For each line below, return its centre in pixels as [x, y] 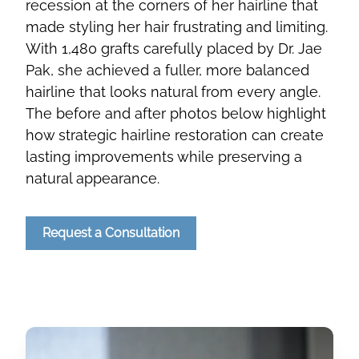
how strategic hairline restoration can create [175, 135]
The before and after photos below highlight [176, 114]
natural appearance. [93, 179]
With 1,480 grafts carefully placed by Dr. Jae [174, 49]
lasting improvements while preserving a [164, 157]
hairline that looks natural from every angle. [173, 92]
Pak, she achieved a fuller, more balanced [167, 71]
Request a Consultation [111, 233]
